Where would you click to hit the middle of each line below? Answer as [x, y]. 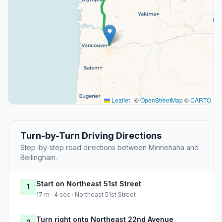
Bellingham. [39, 158]
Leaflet [120, 100]
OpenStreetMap [162, 100]
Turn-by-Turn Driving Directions [91, 136]
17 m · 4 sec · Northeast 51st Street [86, 195]
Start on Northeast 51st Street [89, 184]
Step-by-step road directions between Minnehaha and [110, 148]
